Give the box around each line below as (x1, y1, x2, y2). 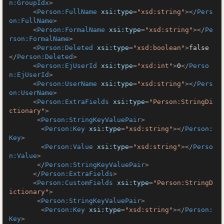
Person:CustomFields (37, 179, 113, 186)
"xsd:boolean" (133, 44, 185, 51)
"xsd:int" (137, 62, 173, 69)
